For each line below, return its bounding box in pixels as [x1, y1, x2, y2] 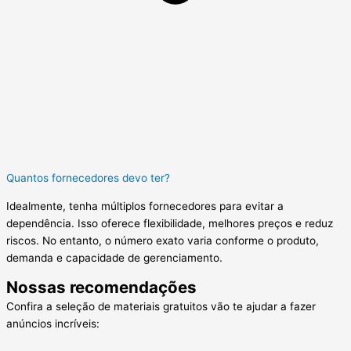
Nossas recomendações [6, 277, 197, 297]
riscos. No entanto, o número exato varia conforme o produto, [6, 233, 319, 247]
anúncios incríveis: [6, 317, 100, 330]
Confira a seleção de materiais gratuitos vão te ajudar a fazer [6, 299, 316, 313]
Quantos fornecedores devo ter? [6, 172, 170, 185]
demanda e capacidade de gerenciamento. [6, 251, 223, 264]
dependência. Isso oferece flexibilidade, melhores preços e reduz [6, 216, 333, 230]
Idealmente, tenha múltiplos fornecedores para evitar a [6, 199, 284, 212]
